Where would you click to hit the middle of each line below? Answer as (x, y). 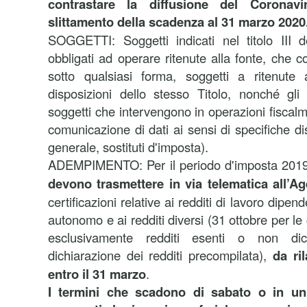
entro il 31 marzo (97, 274)
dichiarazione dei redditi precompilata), (158, 255)
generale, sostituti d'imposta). (128, 147)
